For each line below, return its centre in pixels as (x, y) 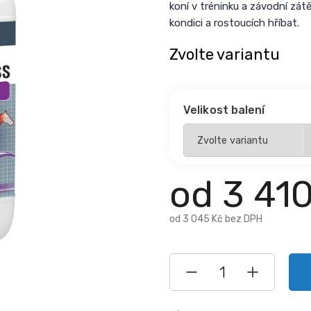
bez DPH (243, 219)
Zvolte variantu (225, 54)
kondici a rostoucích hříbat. (234, 23)
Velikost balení (224, 110)
